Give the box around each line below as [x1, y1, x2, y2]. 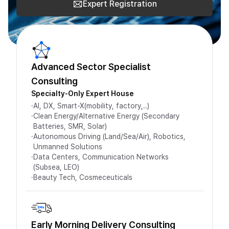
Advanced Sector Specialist [31, 61, 151, 72]
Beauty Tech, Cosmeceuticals [33, 173, 132, 181]
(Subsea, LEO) [33, 163, 79, 171]
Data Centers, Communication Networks [33, 153, 169, 161]
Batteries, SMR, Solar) [33, 122, 107, 130]
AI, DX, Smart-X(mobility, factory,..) [33, 102, 149, 110]
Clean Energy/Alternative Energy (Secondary [33, 112, 179, 120]
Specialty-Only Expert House [31, 89, 134, 98]
